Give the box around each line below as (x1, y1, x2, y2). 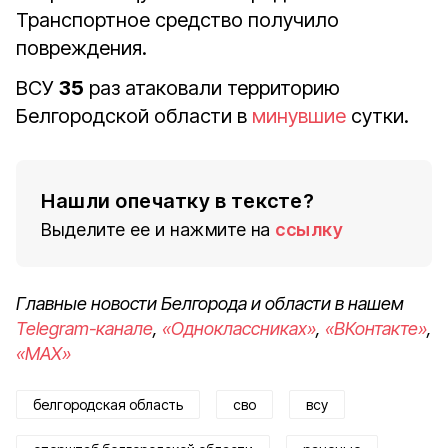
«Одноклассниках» (162, 318, 316, 339)
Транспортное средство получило (16, 8, 339, 32)
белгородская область (33, 396, 183, 413)
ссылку (275, 219, 343, 240)
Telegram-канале (16, 318, 153, 339)
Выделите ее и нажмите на (41, 219, 271, 240)
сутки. (346, 104, 409, 128)
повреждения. (16, 36, 147, 60)
